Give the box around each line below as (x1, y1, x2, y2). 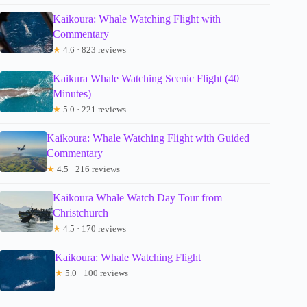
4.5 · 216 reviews (55, 164, 121, 175)
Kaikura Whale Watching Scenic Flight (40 (52, 73, 239, 85)
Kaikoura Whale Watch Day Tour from (52, 192, 222, 204)
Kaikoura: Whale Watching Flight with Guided (47, 132, 250, 145)
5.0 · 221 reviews (60, 104, 126, 115)
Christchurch (52, 207, 108, 219)
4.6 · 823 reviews (60, 45, 126, 56)
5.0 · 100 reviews (63, 268, 128, 279)
